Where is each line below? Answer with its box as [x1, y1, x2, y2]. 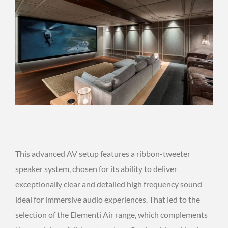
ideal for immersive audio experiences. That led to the [15, 194, 200, 205]
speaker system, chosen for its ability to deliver [15, 164, 177, 174]
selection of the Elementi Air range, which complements [15, 210, 208, 220]
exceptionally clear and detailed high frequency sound [15, 179, 202, 189]
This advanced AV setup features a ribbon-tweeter [15, 149, 190, 159]
